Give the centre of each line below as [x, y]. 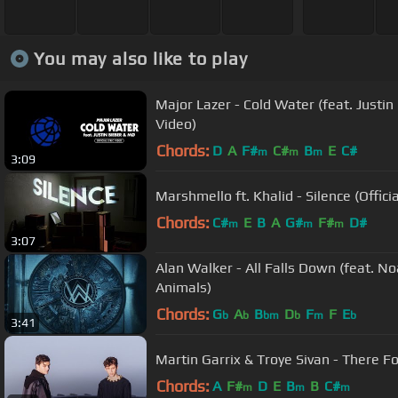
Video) [176, 123]
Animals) [183, 287]
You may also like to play [140, 58]
